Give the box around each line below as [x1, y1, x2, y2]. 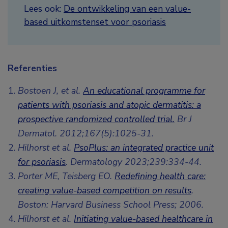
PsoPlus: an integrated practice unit [74, 141, 214, 154]
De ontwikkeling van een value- [64, 3, 191, 15]
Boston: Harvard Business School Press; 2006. [18, 198, 204, 211]
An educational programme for [83, 84, 205, 97]
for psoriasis [18, 156, 66, 168]
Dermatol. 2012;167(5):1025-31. [18, 127, 154, 140]
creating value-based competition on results [18, 184, 191, 197]
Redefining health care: [115, 170, 206, 183]
